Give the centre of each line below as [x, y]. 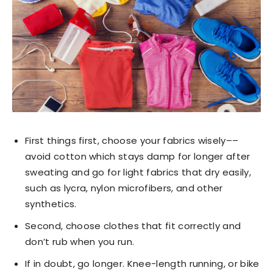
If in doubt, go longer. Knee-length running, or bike [142, 263]
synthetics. [51, 204]
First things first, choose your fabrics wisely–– [132, 140]
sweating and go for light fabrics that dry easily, [138, 172]
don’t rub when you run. [80, 241]
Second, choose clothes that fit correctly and [133, 225]
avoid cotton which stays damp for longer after [138, 156]
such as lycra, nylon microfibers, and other [124, 188]
